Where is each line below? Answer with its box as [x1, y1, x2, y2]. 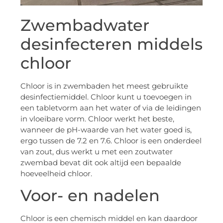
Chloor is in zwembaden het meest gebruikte [20, 81, 188, 91]
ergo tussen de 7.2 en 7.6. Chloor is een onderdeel [20, 135, 202, 145]
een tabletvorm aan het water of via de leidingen [20, 103, 201, 112]
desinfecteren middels [20, 34, 203, 54]
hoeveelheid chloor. [20, 168, 92, 178]
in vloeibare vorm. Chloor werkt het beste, [20, 113, 174, 123]
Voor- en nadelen [20, 186, 160, 206]
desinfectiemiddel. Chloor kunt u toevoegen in [20, 92, 192, 102]
